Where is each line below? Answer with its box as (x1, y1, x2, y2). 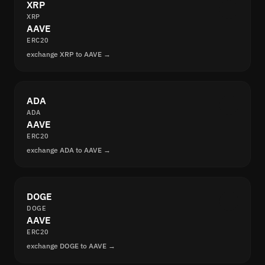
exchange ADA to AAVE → (27, 146, 111, 155)
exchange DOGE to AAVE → (27, 241, 115, 251)
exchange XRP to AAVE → (27, 50, 111, 59)
